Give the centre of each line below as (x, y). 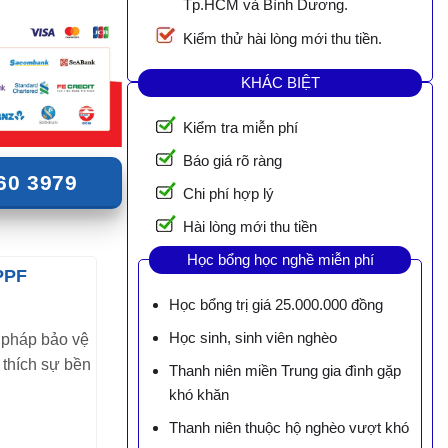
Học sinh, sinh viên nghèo (252, 338)
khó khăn (198, 395)
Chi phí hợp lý (228, 194)
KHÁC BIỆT (280, 82)
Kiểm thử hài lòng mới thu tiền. (282, 39)
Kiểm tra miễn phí (240, 128)
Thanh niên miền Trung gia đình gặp (284, 371)
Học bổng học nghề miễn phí (280, 259)
